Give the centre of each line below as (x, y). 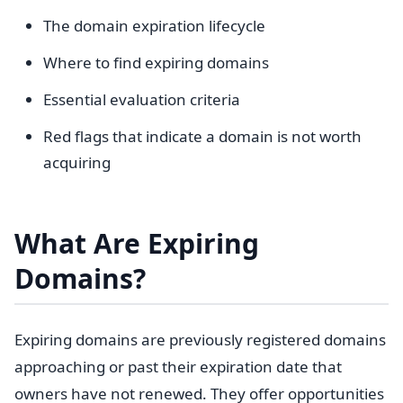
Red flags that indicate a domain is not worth (202, 136)
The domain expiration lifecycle (154, 26)
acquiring (77, 162)
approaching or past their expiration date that (178, 367)
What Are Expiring (137, 243)
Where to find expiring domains (156, 63)
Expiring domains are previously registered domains (200, 340)
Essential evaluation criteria (142, 99)
